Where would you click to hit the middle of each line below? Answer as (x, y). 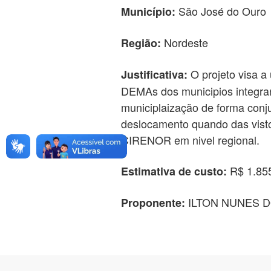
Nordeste (184, 42)
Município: (148, 11)
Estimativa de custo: (174, 171)
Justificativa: (154, 74)
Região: (141, 43)
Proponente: (153, 203)
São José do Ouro (220, 11)
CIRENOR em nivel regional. (190, 140)
